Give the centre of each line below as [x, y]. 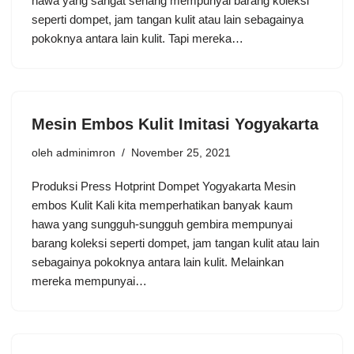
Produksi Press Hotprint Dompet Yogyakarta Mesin [164, 186]
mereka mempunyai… [91, 281]
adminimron [86, 153]
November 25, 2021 [181, 153]
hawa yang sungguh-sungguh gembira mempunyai [162, 224]
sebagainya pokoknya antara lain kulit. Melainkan [158, 262]
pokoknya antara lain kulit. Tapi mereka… [139, 38]
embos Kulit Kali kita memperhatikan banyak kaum [162, 205]
